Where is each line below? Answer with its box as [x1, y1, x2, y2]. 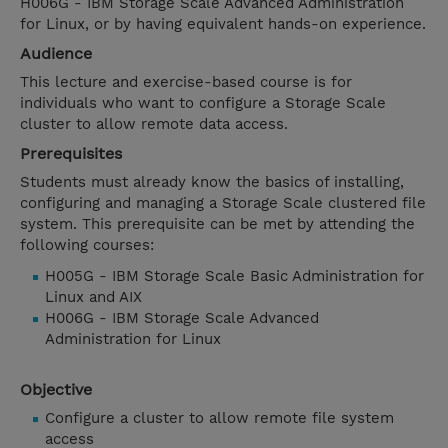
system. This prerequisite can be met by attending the [20, 215, 415, 234]
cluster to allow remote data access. [20, 115, 288, 134]
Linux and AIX [45, 288, 142, 307]
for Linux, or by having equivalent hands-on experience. [20, 15, 426, 34]
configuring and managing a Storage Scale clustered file [20, 194, 426, 213]
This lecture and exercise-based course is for [20, 73, 352, 92]
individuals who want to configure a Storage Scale [20, 94, 386, 113]
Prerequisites [20, 144, 122, 164]
